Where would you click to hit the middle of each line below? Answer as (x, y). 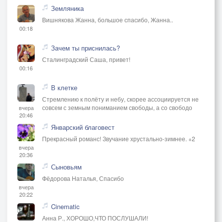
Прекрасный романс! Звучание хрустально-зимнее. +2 (119, 138)
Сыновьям (66, 166)
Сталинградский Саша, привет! (86, 59)
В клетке (64, 87)
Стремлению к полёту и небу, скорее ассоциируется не (120, 99)
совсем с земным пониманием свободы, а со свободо (117, 107)
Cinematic (65, 206)
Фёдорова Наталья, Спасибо (83, 178)
